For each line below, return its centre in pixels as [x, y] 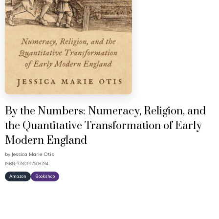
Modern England [46, 141]
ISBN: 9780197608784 [27, 164]
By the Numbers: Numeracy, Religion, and [105, 111]
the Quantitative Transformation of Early [103, 126]
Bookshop [45, 176]
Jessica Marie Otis [33, 154]
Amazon [18, 176]
